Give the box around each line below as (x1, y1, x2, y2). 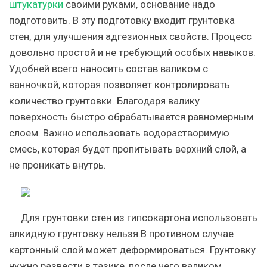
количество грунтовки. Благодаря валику (9, 94, 200, 107)
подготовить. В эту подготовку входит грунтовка (9, 14, 235, 26)
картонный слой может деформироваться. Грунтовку (9, 243, 256, 256)
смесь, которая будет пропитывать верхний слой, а (9, 142, 246, 155)
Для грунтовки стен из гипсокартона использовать (21, 211, 257, 223)
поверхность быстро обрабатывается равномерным (9, 110, 253, 123)
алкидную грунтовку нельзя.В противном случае (9, 227, 234, 240)
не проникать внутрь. (9, 159, 106, 171)
